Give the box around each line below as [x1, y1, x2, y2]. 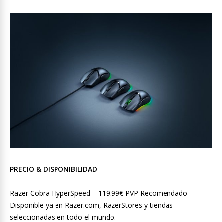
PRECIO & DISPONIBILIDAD [10, 165, 97, 174]
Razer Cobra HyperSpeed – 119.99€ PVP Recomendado [10, 188, 187, 198]
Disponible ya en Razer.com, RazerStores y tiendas [10, 200, 173, 210]
